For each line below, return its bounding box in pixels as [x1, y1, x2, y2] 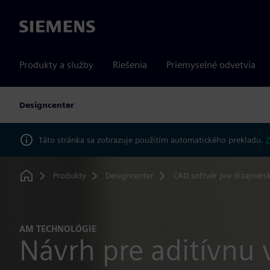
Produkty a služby [19, 59, 93, 71]
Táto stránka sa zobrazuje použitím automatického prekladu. [39, 134, 266, 145]
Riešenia [113, 59, 147, 71]
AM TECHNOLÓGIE [19, 224, 96, 234]
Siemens [19, 21, 54, 33]
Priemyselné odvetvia [166, 59, 256, 71]
